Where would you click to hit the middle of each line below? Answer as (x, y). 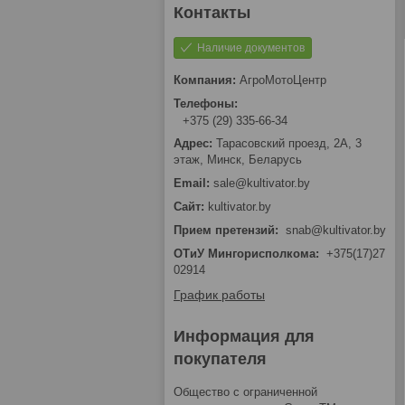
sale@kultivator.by (262, 184)
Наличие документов (251, 48)
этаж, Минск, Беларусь (238, 160)
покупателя (220, 359)
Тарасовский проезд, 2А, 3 (289, 144)
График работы (219, 295)
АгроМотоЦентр (283, 80)
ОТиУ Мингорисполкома (245, 254)
